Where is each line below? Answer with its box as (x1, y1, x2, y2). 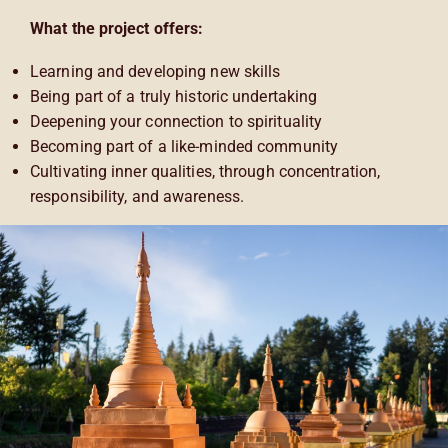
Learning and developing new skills (30, 61, 281, 81)
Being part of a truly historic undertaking (30, 86, 318, 106)
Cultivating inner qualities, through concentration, (30, 161, 381, 181)
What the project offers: (30, 18, 204, 38)
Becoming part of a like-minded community (30, 136, 338, 156)
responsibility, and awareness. (30, 186, 245, 206)
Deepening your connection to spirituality (30, 111, 323, 131)
